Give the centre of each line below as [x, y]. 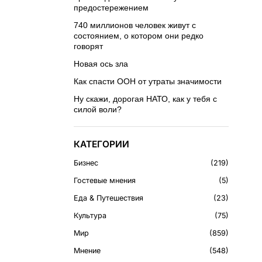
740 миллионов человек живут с [135, 25]
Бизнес [86, 163]
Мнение [87, 250]
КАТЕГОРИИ [101, 144]
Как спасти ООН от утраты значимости [148, 81]
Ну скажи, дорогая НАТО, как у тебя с [145, 99]
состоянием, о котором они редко [139, 35]
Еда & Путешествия [108, 198]
